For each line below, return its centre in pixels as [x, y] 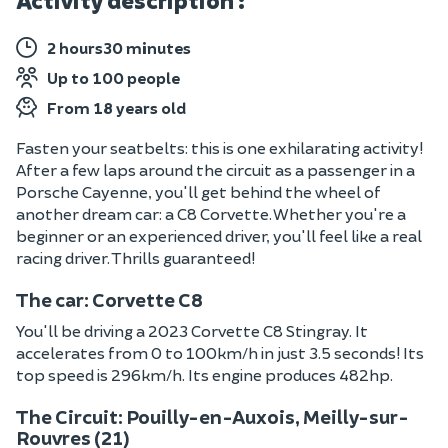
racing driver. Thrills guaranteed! [135, 257]
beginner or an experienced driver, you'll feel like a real [219, 235]
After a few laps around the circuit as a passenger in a [215, 169]
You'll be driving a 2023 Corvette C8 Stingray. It [192, 330]
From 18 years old [116, 107]
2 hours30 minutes [119, 47]
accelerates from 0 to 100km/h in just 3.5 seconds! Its [220, 352]
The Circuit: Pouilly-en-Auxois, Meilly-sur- [212, 416]
